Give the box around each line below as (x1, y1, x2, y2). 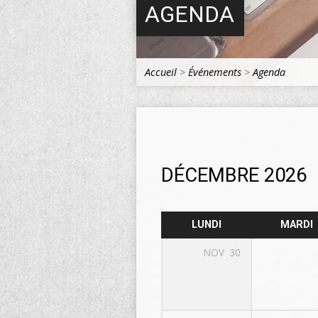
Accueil (145, 65, 177, 79)
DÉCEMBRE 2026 (161, 163, 307, 187)
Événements (188, 65, 241, 79)
